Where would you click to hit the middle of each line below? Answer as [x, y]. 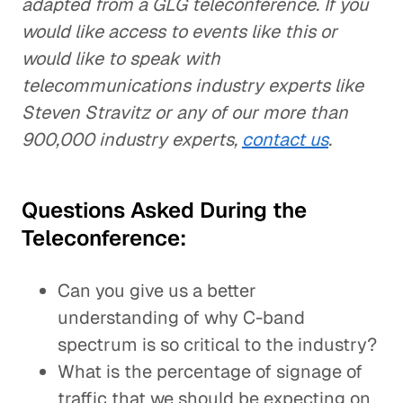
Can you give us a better [157, 291]
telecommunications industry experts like [193, 85]
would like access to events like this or [179, 31]
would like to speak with [121, 58]
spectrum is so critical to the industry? [217, 345]
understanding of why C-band [181, 318]
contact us [285, 139]
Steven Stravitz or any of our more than [185, 112]
